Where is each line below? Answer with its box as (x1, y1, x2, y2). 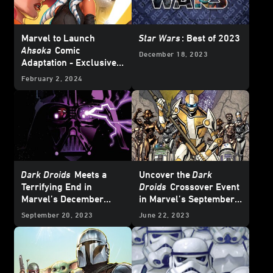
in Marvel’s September (139, 193, 235, 205)
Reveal (21, 69, 50, 80)
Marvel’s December (21, 193, 104, 205)
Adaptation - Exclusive (21, 57, 116, 68)
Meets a (72, 169, 107, 180)
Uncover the (139, 169, 193, 180)
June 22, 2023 (139, 210, 190, 219)
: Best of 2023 (182, 32, 240, 44)
